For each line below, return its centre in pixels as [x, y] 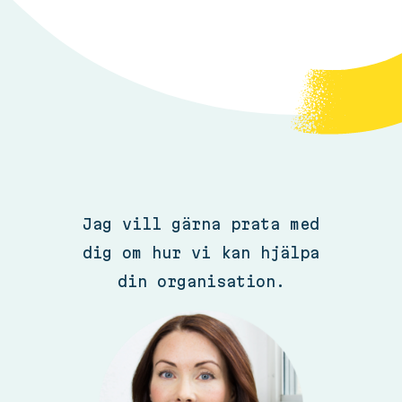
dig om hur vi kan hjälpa [201, 252]
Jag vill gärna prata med [201, 223]
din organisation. [201, 281]
